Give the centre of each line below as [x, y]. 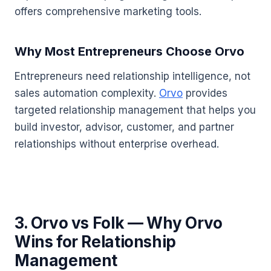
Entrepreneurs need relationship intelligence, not [132, 76]
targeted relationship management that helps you [135, 110]
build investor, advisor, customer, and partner [124, 127]
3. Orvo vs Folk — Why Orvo [119, 223]
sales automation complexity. [87, 93]
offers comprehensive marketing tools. [108, 11]
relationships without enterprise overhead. [117, 144]
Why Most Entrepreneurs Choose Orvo [129, 51]
